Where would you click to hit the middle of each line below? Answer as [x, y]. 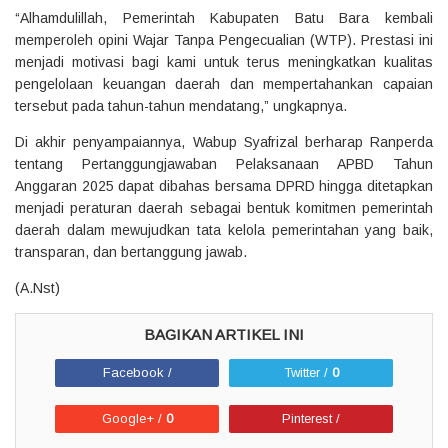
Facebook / [137, 372]
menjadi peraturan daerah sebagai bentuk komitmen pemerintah [224, 207]
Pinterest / [311, 418]
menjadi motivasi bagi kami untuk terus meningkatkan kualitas [224, 61]
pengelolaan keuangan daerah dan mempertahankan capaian [224, 83]
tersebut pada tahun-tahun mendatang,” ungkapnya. [181, 105]
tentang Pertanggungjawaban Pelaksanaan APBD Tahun [224, 163]
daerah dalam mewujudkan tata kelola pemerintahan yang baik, [224, 229]
